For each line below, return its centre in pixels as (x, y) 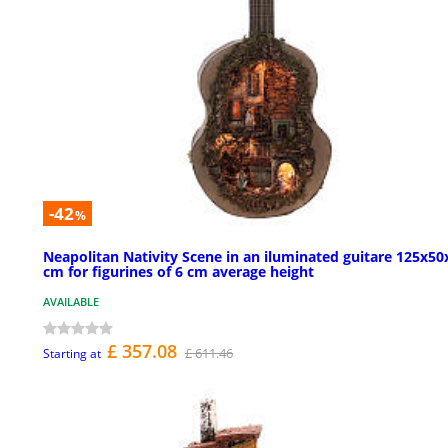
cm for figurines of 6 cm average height (178, 272)
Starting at (72, 354)
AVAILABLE (71, 302)
